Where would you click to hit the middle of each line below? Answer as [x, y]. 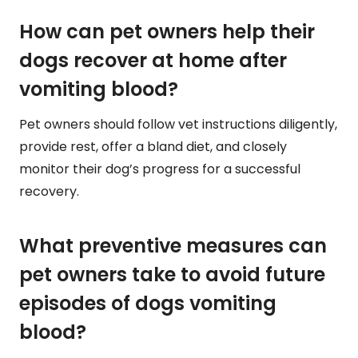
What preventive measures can [173, 246]
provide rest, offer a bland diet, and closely [153, 147]
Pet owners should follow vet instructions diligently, [178, 125]
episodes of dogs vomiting [148, 304]
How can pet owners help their [167, 32]
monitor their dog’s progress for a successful [160, 169]
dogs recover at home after [153, 61]
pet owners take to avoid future [172, 275]
